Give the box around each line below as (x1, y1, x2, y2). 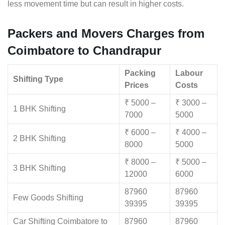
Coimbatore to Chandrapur (8, 44, 161, 58)
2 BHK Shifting (13, 134, 66, 143)
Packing (125, 69, 156, 78)
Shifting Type (13, 75, 63, 84)
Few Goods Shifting (13, 193, 83, 202)
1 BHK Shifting (13, 104, 66, 114)
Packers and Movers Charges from (8, 27, 204, 41)
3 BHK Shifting (13, 164, 66, 173)
